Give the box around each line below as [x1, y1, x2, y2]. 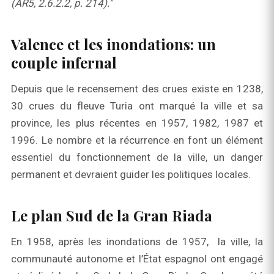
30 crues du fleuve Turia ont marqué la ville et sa [11, 100, 263, 112]
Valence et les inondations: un [11, 34, 216, 54]
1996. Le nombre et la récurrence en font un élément [11, 134, 263, 146]
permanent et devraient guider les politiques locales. [11, 168, 251, 180]
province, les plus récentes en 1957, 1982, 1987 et [11, 117, 263, 129]
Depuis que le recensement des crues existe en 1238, [11, 83, 263, 95]
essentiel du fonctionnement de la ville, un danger [11, 151, 263, 163]
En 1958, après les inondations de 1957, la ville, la [11, 235, 263, 248]
